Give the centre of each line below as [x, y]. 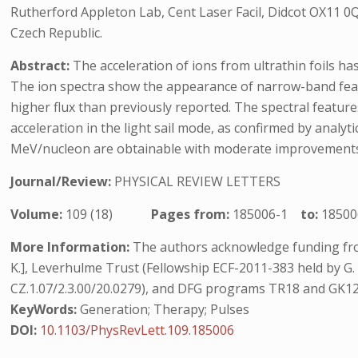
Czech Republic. [57, 33]
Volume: [38, 214]
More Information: [70, 247]
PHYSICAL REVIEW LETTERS [198, 181]
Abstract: [42, 66]
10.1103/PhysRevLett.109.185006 [137, 330]
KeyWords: [44, 309]
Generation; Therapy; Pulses [163, 309]
